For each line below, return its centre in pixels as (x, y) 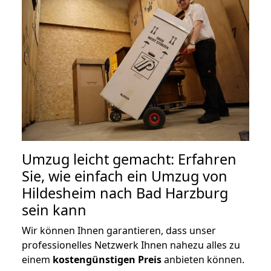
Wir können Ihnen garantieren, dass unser (119, 230)
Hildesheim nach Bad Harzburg (125, 193)
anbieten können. (203, 259)
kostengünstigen (94, 259)
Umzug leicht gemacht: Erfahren (129, 159)
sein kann (54, 210)
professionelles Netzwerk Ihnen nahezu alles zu (131, 245)
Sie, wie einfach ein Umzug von (125, 176)
